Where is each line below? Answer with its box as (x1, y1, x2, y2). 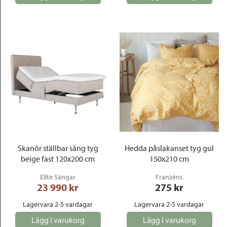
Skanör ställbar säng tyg (17, 143, 98, 153)
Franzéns (156, 172, 183, 181)
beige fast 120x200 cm (21, 154, 95, 164)
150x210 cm (149, 154, 189, 164)
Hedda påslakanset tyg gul (125, 143, 214, 153)
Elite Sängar (40, 172, 75, 181)
